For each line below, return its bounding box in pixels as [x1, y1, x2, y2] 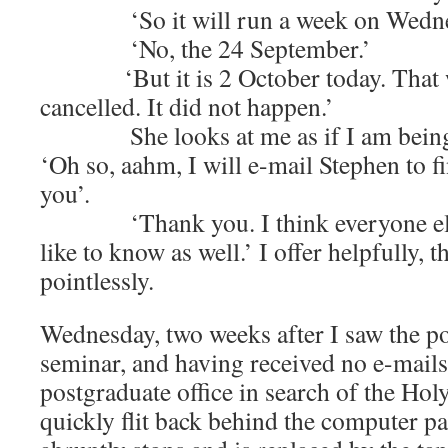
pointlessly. [40, 263, 154, 297]
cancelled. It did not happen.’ [40, 89, 343, 123]
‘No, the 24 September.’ [40, 31, 371, 65]
